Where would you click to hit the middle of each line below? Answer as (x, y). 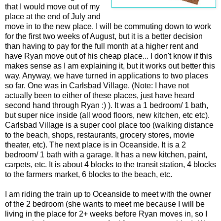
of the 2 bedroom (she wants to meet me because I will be (105, 204)
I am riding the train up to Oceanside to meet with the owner (108, 194)
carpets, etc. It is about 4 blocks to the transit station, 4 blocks (110, 164)
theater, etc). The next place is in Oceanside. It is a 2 (95, 145)
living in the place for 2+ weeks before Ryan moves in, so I (106, 214)
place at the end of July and (53, 16)
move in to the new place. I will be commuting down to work (108, 26)
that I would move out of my (52, 6)
